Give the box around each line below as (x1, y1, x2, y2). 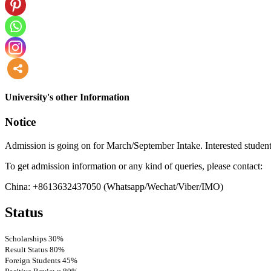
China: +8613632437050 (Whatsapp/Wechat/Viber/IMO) (5, 181, 223, 192)
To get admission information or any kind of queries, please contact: (5, 160, 263, 171)
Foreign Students (5, 255, 62, 265)
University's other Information (5, 91, 129, 102)
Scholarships (5, 233, 48, 243)
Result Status (5, 244, 50, 254)
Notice (5, 116, 36, 129)
